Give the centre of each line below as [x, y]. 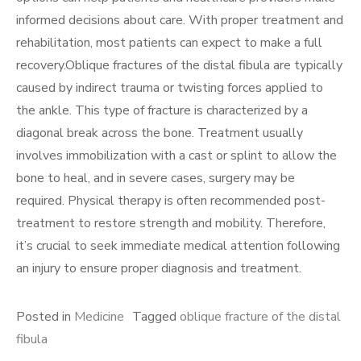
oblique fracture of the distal [260, 316]
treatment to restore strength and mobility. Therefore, [171, 223]
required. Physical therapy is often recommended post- [171, 200]
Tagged [156, 316]
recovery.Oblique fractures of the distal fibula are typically [179, 65]
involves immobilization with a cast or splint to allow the [176, 155]
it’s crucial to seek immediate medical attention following [178, 245]
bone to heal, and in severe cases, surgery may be [156, 178]
